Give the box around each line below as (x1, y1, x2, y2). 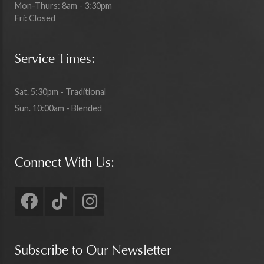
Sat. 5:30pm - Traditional (15, 87, 106, 97)
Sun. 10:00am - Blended (15, 103, 102, 114)
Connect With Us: (15, 157, 114, 171)
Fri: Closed (15, 13, 55, 24)
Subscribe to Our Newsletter (15, 245, 171, 259)
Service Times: (15, 54, 95, 67)
